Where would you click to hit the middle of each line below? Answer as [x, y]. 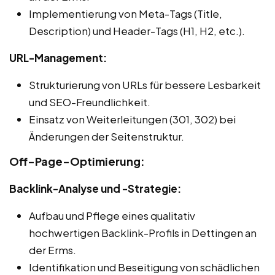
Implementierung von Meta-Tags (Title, [126, 13]
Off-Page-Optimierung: [77, 161]
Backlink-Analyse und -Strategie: [95, 188]
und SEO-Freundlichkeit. [90, 102]
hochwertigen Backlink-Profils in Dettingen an [143, 232]
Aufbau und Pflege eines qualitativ [112, 215]
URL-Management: [58, 57]
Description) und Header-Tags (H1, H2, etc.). [137, 30]
